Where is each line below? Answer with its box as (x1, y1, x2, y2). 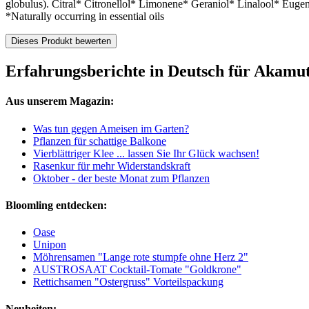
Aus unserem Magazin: (6, 95, 114, 108)
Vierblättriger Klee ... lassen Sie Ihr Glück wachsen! (33, 147, 259, 159)
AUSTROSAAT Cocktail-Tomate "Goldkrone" (33, 263, 241, 276)
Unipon (33, 239, 66, 251)
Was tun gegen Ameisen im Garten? (33, 122, 189, 134)
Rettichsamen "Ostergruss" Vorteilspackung (33, 276, 223, 288)
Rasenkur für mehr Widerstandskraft (33, 159, 190, 172)
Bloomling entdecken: (6, 199, 107, 211)
